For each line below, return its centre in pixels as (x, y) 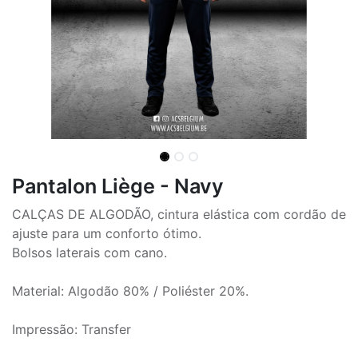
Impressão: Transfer (72, 329)
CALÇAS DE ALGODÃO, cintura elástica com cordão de (179, 214)
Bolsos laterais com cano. (89, 253)
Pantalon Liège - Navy (118, 186)
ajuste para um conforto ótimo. (107, 233)
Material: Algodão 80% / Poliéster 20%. (130, 291)
